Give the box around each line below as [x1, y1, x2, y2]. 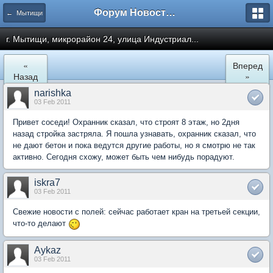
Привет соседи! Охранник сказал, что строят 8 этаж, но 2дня [13, 118, 239, 127]
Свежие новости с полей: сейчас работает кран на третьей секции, [13, 207, 260, 216]
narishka [34, 88, 71, 98]
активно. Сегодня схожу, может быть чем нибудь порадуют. [13, 152, 235, 161]
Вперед [232, 59, 263, 71]
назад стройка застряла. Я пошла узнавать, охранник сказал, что [13, 129, 256, 138]
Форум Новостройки [166, 7, 175, 18]
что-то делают [13, 219, 68, 228]
